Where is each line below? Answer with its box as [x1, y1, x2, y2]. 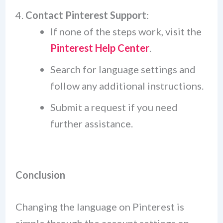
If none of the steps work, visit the [50, 25, 202, 38]
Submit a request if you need [50, 101, 178, 113]
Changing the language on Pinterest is [15, 200, 184, 213]
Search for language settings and [50, 63, 196, 76]
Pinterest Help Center [50, 42, 149, 54]
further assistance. [50, 117, 133, 130]
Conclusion [15, 169, 65, 181]
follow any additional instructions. [50, 80, 204, 92]
